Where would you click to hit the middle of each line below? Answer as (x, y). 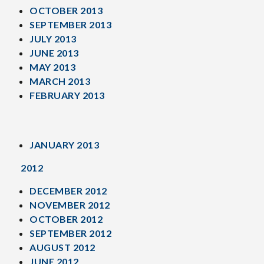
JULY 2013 (53, 39)
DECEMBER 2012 (68, 191)
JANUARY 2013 (64, 145)
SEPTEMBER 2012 (70, 233)
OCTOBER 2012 (66, 219)
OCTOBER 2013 (66, 10)
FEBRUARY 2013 (67, 95)
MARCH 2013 (60, 81)
